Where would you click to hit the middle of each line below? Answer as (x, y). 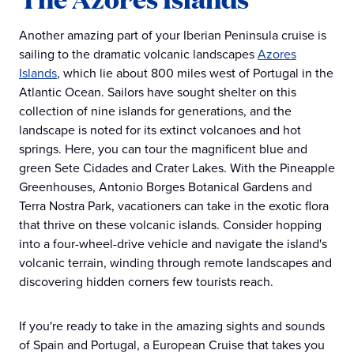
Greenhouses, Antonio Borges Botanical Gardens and (166, 187)
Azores (277, 54)
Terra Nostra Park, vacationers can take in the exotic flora (174, 206)
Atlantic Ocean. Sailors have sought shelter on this (158, 92)
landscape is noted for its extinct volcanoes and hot (160, 130)
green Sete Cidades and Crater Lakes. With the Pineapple (177, 168)
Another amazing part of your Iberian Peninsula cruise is (173, 35)
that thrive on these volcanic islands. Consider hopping (170, 225)
